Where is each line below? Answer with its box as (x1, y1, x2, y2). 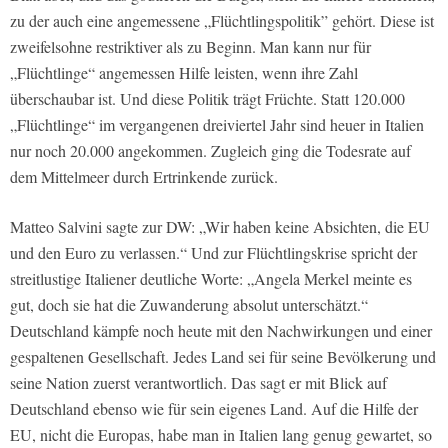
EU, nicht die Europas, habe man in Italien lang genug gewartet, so (10, 423, 432, 445)
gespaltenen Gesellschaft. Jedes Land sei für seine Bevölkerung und (10, 345, 436, 367)
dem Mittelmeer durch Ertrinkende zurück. (10, 165, 278, 187)
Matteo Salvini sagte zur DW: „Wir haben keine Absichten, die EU (10, 215, 430, 237)
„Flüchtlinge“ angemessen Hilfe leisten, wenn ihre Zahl (10, 61, 358, 83)
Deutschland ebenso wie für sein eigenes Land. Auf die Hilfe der (10, 397, 418, 419)
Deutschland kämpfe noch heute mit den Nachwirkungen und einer (10, 319, 432, 341)
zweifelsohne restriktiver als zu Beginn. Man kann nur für (10, 35, 371, 57)
